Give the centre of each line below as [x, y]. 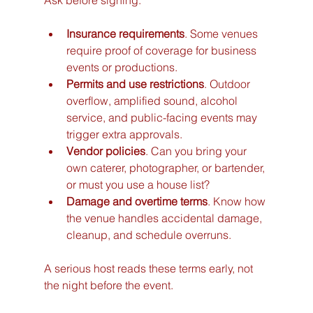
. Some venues [222, 34]
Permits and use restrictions [135, 84]
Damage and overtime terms [137, 202]
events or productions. [122, 67]
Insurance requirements [125, 34]
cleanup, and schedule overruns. [148, 235]
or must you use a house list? [138, 185]
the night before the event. [108, 285]
